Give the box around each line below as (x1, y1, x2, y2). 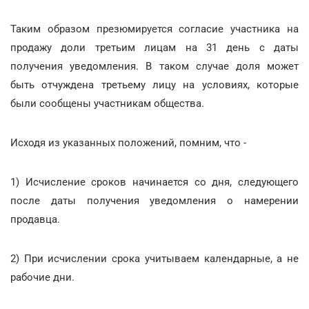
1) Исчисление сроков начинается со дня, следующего (10, 176, 299, 188)
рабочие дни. (10, 271, 74, 283)
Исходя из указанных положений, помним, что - (10, 137, 246, 149)
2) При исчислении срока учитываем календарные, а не (10, 252, 299, 265)
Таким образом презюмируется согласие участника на (10, 23, 299, 35)
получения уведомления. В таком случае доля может (10, 60, 299, 72)
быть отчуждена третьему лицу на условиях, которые (10, 79, 299, 91)
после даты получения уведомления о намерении (10, 195, 299, 207)
